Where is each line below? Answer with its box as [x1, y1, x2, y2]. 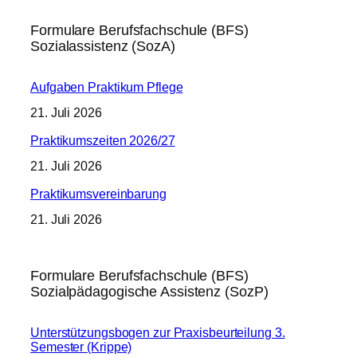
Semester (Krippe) [30, 339, 132, 354]
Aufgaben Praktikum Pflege [30, 79, 183, 94]
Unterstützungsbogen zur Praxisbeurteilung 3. [30, 324, 285, 339]
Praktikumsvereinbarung [30, 186, 167, 201]
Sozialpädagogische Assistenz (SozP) [30, 282, 269, 300]
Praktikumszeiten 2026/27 [30, 132, 175, 147]
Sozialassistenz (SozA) [30, 37, 175, 54]
